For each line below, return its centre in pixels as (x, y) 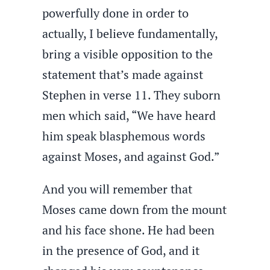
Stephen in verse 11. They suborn (132, 95)
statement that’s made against (123, 74)
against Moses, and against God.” (131, 156)
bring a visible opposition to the (128, 54)
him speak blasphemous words (124, 136)
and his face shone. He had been (129, 230)
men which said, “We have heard (129, 115)
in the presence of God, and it (121, 250)
